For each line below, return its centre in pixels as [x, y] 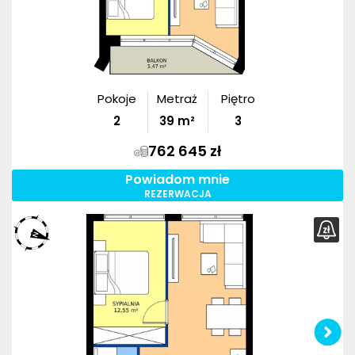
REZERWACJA [177, 193]
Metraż [177, 99]
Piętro [239, 99]
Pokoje [116, 99]
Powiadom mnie [177, 179]
